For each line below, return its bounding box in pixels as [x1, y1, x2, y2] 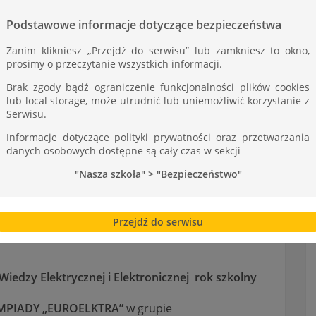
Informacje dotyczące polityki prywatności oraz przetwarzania [6, 130, 310, 144]
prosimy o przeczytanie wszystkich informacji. [6, 56, 222, 71]
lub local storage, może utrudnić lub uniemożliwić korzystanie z [6, 93, 310, 107]
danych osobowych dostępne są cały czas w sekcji [6, 143, 241, 157]
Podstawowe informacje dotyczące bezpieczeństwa [6, 16, 281, 32]
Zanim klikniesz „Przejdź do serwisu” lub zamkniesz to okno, [6, 43, 310, 57]
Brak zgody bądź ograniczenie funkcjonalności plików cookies [6, 80, 310, 94]
